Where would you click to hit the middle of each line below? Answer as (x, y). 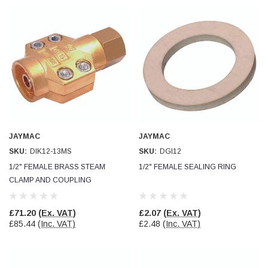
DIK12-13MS (51, 151)
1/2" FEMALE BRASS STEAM (57, 167)
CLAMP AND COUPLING (50, 180)
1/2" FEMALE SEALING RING (188, 167)
